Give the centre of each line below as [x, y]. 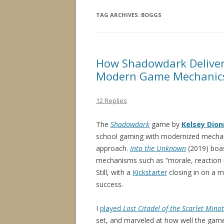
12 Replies [111, 100]
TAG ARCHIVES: [118, 15]
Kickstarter [150, 172]
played [111, 208]
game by [165, 124]
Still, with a [114, 172]
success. [109, 184]
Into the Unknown [158, 148]
